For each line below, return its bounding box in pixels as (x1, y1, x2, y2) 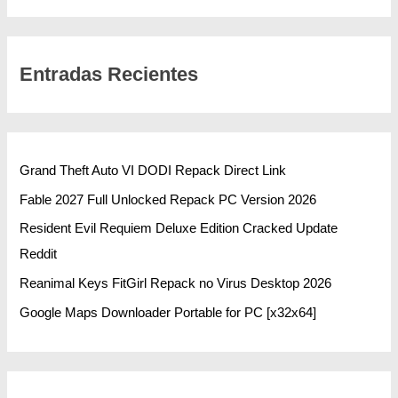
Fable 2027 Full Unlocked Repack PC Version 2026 (20, 192, 317, 207)
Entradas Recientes (20, 62, 199, 85)
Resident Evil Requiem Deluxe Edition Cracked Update (20, 221, 338, 236)
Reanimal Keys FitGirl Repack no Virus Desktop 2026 (20, 275, 332, 291)
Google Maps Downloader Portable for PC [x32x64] (20, 305, 317, 320)
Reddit (20, 247, 58, 262)
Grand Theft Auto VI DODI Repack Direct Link (20, 163, 287, 179)
